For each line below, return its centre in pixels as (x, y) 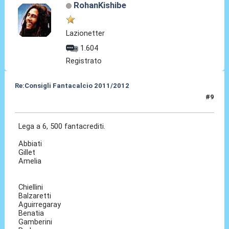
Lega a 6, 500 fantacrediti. (62, 126)
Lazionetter (86, 33)
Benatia (31, 213)
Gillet (27, 152)
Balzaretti (35, 196)
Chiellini (31, 187)
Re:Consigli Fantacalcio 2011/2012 (72, 85)
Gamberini (36, 222)
